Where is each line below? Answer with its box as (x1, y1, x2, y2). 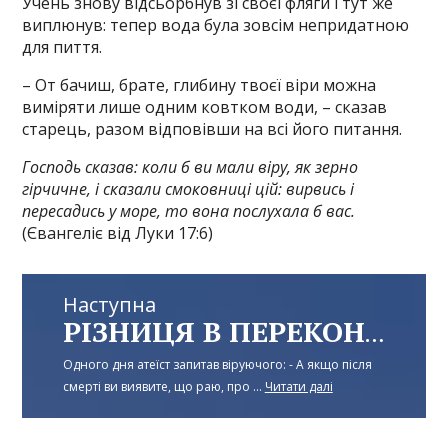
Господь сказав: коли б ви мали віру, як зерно (22, 155, 359, 178)
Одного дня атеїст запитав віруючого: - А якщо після (62, 356, 372, 374)
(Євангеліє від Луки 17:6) (22, 221, 214, 244)
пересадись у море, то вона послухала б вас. (22, 199, 356, 222)
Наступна (62, 291, 156, 319)
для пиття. (22, 35, 103, 58)
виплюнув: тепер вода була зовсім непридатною (22, 13, 410, 36)
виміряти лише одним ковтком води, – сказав (22, 95, 388, 118)
